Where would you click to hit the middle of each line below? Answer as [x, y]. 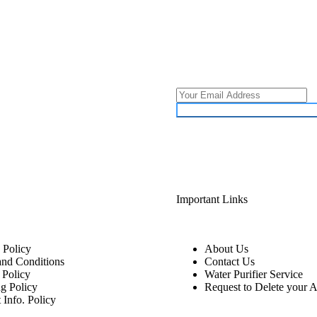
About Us [226, 248]
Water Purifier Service [254, 274]
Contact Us [230, 261]
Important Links [213, 199]
